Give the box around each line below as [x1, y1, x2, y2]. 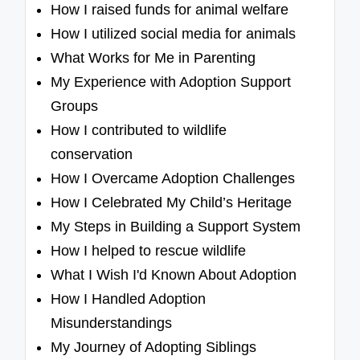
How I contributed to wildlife [51, 122, 227, 139]
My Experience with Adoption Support [51, 74, 292, 91]
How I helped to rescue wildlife [51, 243, 247, 260]
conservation [51, 146, 133, 163]
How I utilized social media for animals [51, 26, 297, 43]
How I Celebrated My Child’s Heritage [51, 194, 292, 211]
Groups [51, 98, 99, 115]
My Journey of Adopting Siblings [51, 339, 257, 356]
